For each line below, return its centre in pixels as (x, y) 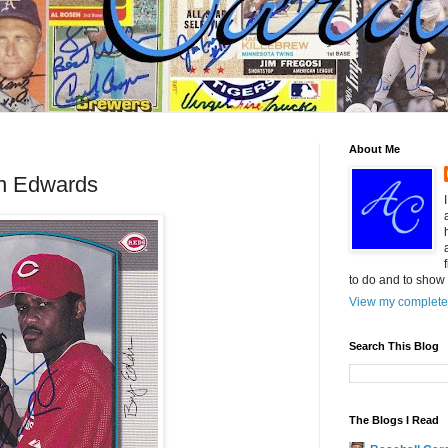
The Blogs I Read (394, 420)
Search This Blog (394, 346)
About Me (374, 149)
